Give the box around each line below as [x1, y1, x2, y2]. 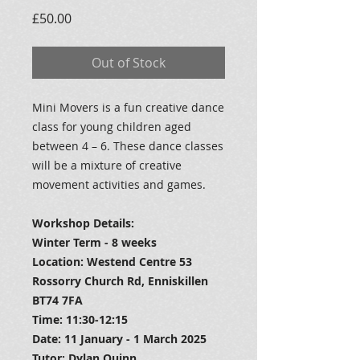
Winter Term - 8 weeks [32, 235, 157, 250]
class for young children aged [32, 119, 191, 134]
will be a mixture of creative [32, 157, 182, 173]
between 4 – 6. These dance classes [32, 138, 223, 153]
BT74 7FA [32, 292, 83, 308]
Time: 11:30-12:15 [32, 312, 128, 327]
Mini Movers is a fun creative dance [32, 100, 224, 115]
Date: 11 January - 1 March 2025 [32, 331, 207, 346]
